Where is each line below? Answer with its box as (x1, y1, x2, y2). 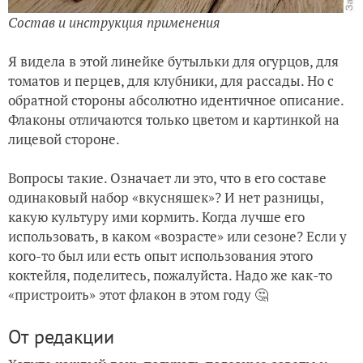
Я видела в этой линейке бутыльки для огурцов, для (8, 52, 339, 71)
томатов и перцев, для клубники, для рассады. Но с (8, 71, 334, 91)
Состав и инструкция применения (8, 13, 220, 32)
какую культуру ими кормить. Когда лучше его (8, 207, 305, 227)
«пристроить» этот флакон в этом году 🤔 (8, 285, 268, 305)
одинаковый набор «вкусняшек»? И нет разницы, (8, 188, 323, 207)
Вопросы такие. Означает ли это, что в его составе (8, 169, 327, 188)
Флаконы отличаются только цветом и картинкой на (8, 110, 340, 130)
